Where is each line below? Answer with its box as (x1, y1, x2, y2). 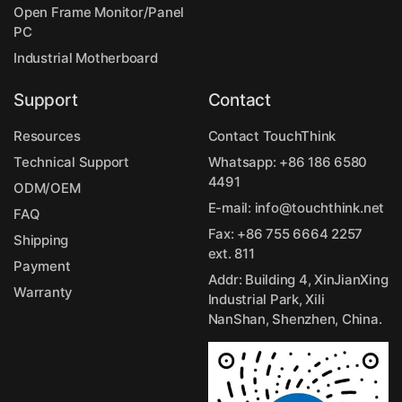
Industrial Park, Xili (207, 290, 325, 308)
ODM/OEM (13, 179, 81, 197)
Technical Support (13, 153, 129, 170)
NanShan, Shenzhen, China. (207, 310, 382, 328)
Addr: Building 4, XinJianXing (207, 270, 389, 288)
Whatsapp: (207, 153, 280, 170)
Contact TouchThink (207, 127, 336, 144)
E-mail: (207, 198, 255, 216)
